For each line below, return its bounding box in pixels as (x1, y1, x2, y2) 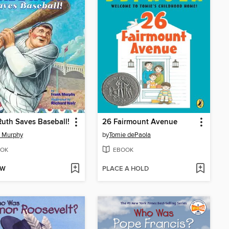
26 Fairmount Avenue (102, 118, 177, 127)
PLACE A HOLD (102, 164, 149, 173)
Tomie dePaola (109, 131, 151, 140)
